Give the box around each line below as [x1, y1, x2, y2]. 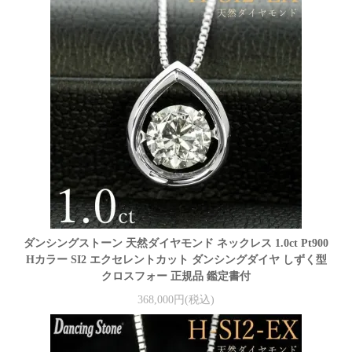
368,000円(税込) [137, 293, 214, 306]
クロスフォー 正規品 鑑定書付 [101, 270, 251, 283]
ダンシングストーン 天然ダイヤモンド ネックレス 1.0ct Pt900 [24, 237, 328, 250]
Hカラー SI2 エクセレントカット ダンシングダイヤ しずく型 [25, 254, 327, 266]
